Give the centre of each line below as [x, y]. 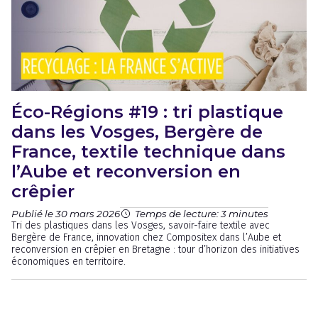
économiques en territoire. [68, 262]
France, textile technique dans [148, 152]
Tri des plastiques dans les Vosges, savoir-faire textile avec [141, 225]
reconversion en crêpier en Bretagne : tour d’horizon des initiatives [155, 250]
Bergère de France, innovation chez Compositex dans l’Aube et [146, 237]
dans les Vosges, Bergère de [137, 132]
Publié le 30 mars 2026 [66, 213]
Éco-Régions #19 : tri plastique [147, 112]
